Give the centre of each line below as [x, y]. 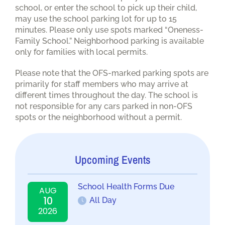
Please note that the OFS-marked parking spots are [112, 73]
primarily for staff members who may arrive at [102, 84]
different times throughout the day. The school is [106, 95]
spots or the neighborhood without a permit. [98, 117]
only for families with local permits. [82, 52]
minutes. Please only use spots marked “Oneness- [109, 30]
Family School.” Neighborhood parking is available [109, 41]
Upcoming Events [113, 159]
